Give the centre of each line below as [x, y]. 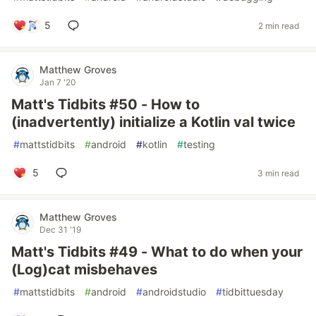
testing [199, 144]
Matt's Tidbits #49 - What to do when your [157, 252]
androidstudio [174, 292]
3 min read [278, 173]
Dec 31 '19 [60, 230]
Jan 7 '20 [58, 82]
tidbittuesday [253, 292]
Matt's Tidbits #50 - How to [105, 104]
